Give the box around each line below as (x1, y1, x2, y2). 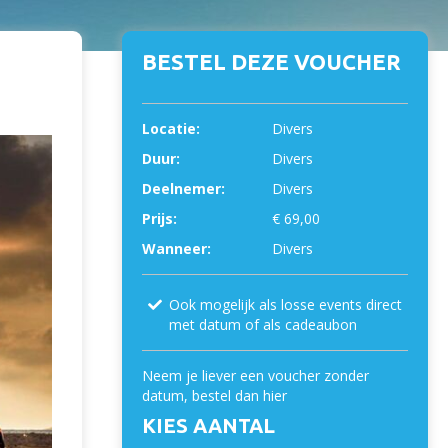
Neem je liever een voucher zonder (142, 366, 369, 385)
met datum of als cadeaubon (168, 315, 357, 334)
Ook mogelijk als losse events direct (168, 295, 402, 314)
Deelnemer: (142, 179, 225, 198)
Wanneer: (142, 239, 211, 258)
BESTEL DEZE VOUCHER (142, 49, 401, 74)
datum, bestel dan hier (142, 386, 287, 405)
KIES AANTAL (142, 414, 275, 437)
